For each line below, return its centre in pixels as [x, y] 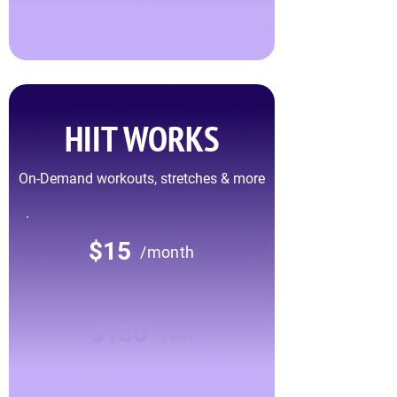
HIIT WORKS [142, 139]
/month [167, 253]
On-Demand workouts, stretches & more [142, 179]
